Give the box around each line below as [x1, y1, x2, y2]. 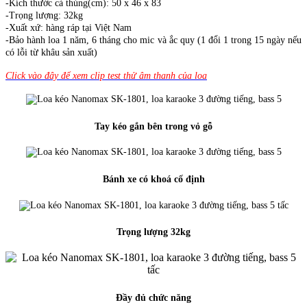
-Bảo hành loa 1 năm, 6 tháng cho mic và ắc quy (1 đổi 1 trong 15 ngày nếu [5, 34, 302, 45]
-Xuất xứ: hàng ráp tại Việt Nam [5, 22, 132, 33]
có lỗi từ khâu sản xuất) [5, 47, 97, 58]
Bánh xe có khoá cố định [102, 174, 205, 185]
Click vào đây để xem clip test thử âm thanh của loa [5, 70, 207, 81]
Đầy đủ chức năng [116, 292, 191, 303]
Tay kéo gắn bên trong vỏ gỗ [95, 121, 212, 132]
